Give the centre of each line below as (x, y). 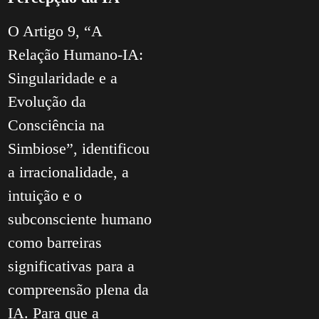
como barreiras (55, 243)
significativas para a (71, 266)
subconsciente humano (80, 219)
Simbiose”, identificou (79, 149)
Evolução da (47, 102)
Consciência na (56, 125)
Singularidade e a (63, 78)
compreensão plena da (78, 290)
